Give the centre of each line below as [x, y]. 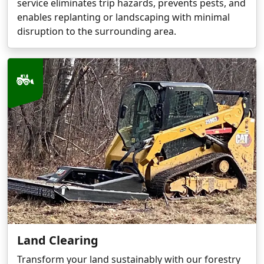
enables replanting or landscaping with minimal [123, 17]
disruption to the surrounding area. [97, 31]
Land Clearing [58, 240]
